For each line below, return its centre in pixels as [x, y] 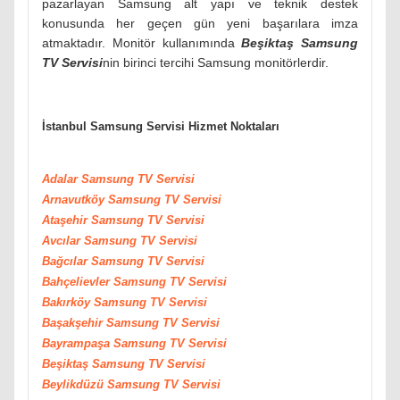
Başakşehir [74, 322]
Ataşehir [67, 220]
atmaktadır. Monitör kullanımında [142, 43]
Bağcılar [67, 261]
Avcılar [63, 240]
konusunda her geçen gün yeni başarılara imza [200, 24]
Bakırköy [68, 302]
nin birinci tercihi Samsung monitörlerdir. [216, 63]
